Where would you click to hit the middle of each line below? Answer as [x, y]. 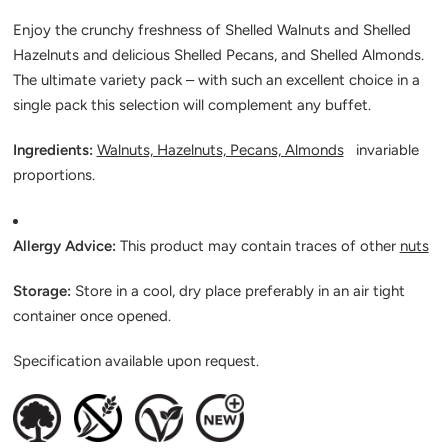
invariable [381, 150]
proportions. [53, 175]
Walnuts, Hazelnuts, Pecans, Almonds [220, 150]
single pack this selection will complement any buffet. [191, 105]
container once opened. [91, 316]
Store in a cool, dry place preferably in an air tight [239, 291]
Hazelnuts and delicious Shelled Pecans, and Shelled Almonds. [218, 55]
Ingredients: [54, 150]
